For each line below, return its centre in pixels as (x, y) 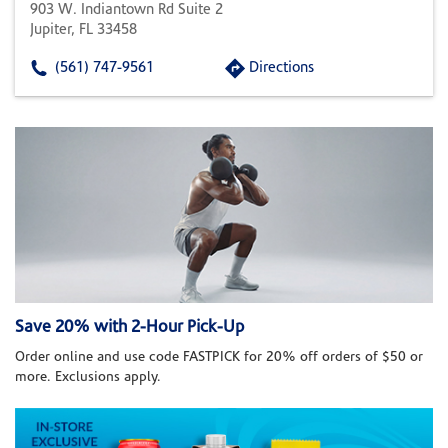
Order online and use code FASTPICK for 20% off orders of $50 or (219, 358)
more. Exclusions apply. (88, 378)
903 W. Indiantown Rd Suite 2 (126, 10)
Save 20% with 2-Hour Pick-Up (129, 328)
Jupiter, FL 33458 (83, 30)
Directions (281, 68)
